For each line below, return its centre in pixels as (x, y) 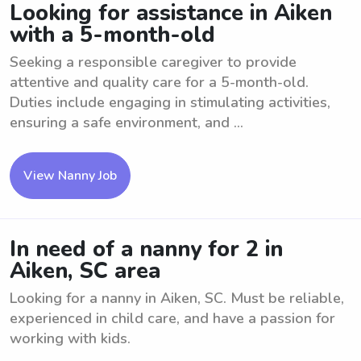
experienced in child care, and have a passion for (172, 318)
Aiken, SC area (85, 271)
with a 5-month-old (112, 35)
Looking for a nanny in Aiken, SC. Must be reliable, (177, 298)
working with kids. (70, 338)
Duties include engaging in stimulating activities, (170, 102)
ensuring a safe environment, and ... (127, 122)
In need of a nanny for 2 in (146, 249)
